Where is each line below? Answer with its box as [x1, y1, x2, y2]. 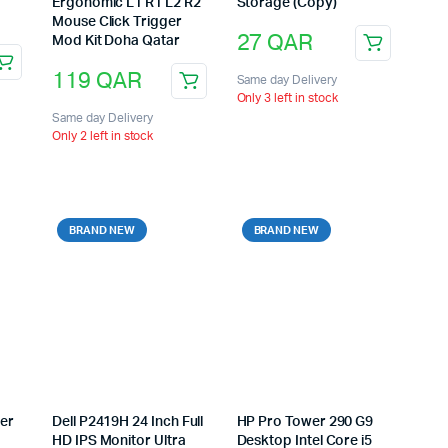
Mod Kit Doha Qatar [52, 34, 180, 49]
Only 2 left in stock [52, 130, 154, 143]
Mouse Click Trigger [52, 15, 182, 30]
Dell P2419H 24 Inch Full [52, 414, 204, 429]
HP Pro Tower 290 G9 [236, 414, 374, 429]
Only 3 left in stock [236, 92, 338, 105]
